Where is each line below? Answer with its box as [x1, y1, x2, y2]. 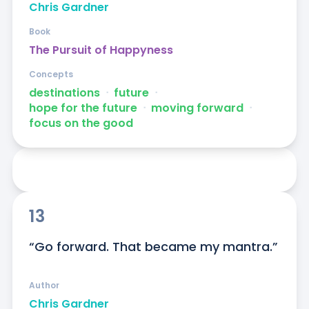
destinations [28, 85, 100, 101]
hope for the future [28, 100, 137, 117]
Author [28, 279, 59, 292]
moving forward [150, 100, 243, 117]
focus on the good [28, 115, 133, 132]
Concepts [28, 68, 73, 81]
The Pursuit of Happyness [28, 42, 173, 59]
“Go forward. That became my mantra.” [28, 238, 278, 256]
